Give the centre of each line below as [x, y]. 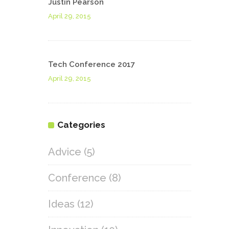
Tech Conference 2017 [91, 64]
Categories [81, 125]
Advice [65, 152]
